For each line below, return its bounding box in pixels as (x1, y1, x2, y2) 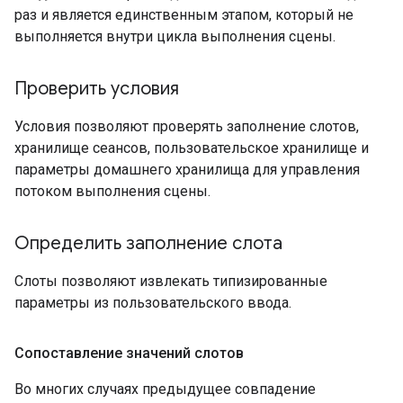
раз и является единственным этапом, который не (14, 6, 354, 24)
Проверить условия (14, 77, 179, 101)
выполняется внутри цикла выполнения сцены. (14, 28, 336, 46)
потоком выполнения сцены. (14, 183, 210, 201)
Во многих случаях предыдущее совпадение (14, 381, 316, 399)
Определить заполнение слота (14, 232, 282, 255)
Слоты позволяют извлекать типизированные (14, 273, 327, 291)
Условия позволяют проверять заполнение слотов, (14, 118, 359, 136)
